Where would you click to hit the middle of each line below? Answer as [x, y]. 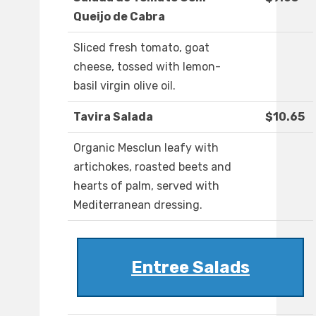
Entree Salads [190, 268]
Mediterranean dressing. [138, 205]
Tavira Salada [113, 117]
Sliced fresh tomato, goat [141, 48]
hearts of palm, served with [146, 186]
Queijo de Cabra [119, 17]
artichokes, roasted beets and [152, 167]
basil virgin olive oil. [124, 86]
